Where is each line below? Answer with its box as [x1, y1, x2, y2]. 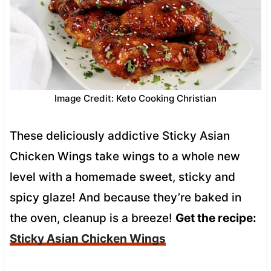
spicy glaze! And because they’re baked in [9, 190, 241, 204]
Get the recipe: [175, 211, 256, 225]
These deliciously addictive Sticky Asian [9, 128, 230, 143]
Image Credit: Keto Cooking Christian [54, 92, 217, 104]
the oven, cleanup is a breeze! [9, 211, 175, 225]
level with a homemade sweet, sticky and [9, 169, 235, 184]
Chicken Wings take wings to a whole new [9, 149, 240, 163]
